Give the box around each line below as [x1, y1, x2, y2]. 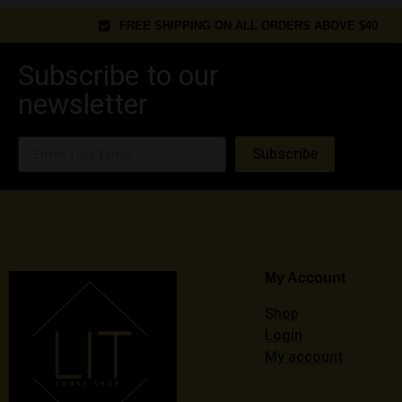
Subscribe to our [18, 58, 219, 93]
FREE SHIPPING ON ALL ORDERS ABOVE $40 [118, 19, 378, 33]
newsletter [18, 87, 148, 122]
